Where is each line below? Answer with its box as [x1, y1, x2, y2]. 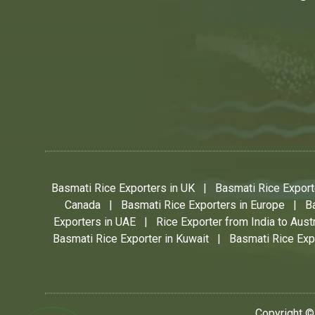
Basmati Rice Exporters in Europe [121, 198, 285, 212]
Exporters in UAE [53, 215, 136, 229]
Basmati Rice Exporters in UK [51, 181, 195, 195]
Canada [65, 198, 101, 212]
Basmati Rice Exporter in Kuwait [53, 232, 209, 246]
